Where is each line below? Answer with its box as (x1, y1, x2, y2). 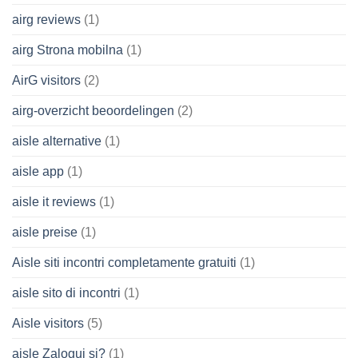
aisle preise (12, 225, 78, 239)
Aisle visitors (12, 316, 84, 330)
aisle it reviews (12, 194, 96, 209)
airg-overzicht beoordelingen (12, 103, 174, 117)
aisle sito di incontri (12, 285, 121, 300)
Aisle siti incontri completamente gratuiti (12, 255, 237, 269)
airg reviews (12, 12, 81, 26)
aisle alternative (12, 133, 101, 148)
